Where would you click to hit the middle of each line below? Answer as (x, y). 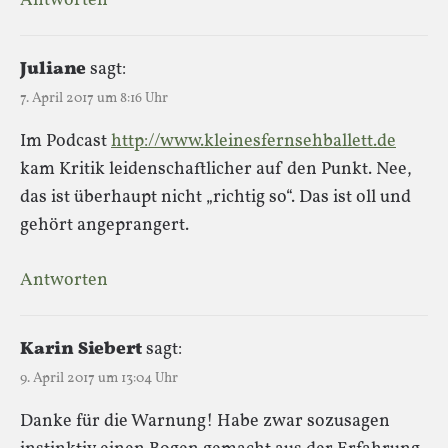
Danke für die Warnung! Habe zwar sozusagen (205, 421)
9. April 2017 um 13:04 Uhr (99, 378)
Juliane (53, 69)
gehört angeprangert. (104, 225)
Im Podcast (65, 141)
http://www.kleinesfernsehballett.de (253, 141)
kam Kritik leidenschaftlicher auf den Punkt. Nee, (216, 169)
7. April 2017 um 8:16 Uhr (94, 98)
